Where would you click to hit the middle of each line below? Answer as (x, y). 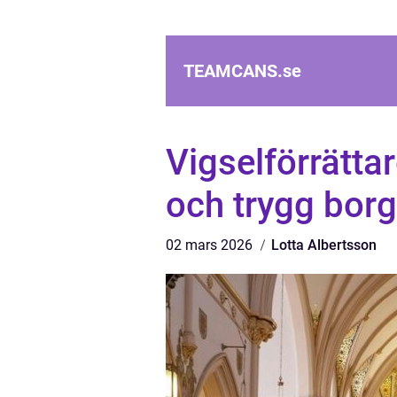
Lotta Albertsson (324, 245)
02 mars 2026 (211, 245)
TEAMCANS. (233, 71)
